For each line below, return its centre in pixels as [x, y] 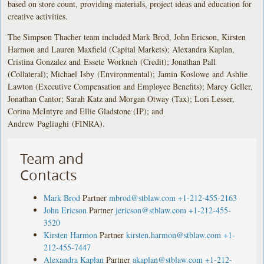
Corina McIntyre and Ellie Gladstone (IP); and [86, 111]
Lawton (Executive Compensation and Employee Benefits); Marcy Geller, [131, 86]
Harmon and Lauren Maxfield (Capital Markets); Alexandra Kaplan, [121, 49]
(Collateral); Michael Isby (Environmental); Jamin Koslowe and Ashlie [128, 74]
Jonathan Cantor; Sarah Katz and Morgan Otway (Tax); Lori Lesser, [121, 98]
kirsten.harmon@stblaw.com [174, 235]
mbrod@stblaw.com [143, 197]
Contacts [49, 175]
